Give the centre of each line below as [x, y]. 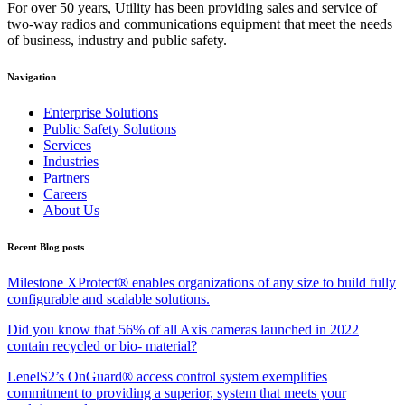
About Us [71, 211]
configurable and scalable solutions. [108, 299]
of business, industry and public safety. [117, 41]
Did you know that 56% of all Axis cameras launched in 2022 [183, 330]
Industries [71, 162]
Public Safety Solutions [110, 129]
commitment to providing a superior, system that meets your [177, 393]
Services [67, 146]
